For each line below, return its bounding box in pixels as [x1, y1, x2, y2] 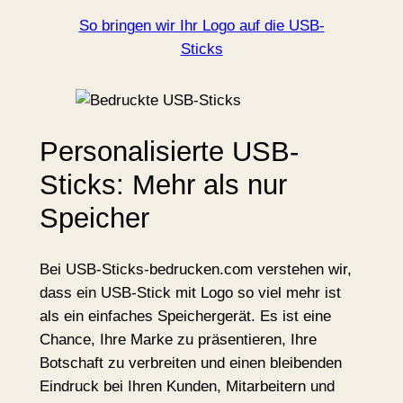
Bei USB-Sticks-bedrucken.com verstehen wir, [39, 261, 352, 279]
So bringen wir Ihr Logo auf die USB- [78, 17, 325, 35]
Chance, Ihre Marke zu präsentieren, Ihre [39, 331, 317, 349]
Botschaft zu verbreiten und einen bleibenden [39, 354, 342, 372]
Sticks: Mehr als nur [39, 169, 287, 201]
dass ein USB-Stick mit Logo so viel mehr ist [39, 284, 341, 302]
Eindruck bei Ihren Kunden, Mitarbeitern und [39, 378, 335, 396]
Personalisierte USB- [39, 136, 299, 168]
